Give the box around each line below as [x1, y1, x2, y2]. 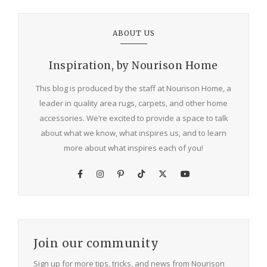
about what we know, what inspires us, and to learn [41, 128, 226, 139]
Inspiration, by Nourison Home [49, 59, 218, 73]
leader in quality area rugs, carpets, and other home [39, 98, 228, 109]
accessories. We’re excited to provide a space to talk [39, 113, 228, 124]
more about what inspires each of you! [64, 142, 203, 154]
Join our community [33, 236, 159, 251]
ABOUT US [112, 29, 155, 38]
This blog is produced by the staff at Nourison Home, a [36, 83, 231, 94]
